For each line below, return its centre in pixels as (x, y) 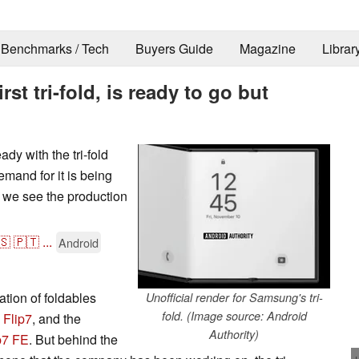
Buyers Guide (174, 49)
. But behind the (73, 339)
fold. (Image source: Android (234, 315)
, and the (56, 318)
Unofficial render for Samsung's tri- (234, 297)
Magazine (267, 49)
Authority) (234, 334)
